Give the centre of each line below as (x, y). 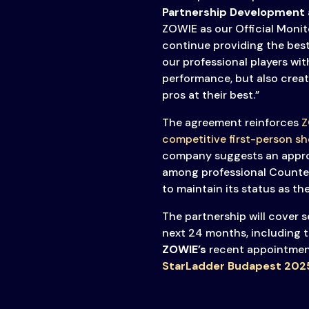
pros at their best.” (210, 95)
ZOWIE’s (184, 250)
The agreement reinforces (231, 123)
